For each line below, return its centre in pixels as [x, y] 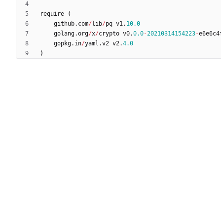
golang [64, 34]
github [64, 24]
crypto [109, 34]
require [52, 14]
